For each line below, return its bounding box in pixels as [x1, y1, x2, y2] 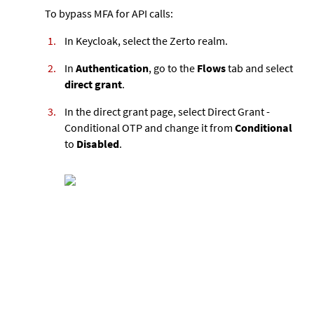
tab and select [226, 60, 293, 75]
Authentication [76, 60, 149, 75]
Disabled [76, 136, 119, 151]
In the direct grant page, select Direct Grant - [64, 104, 270, 118]
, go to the [149, 60, 197, 75]
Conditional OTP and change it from [64, 120, 235, 135]
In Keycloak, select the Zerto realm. [64, 33, 228, 48]
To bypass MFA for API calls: [45, 6, 173, 20]
